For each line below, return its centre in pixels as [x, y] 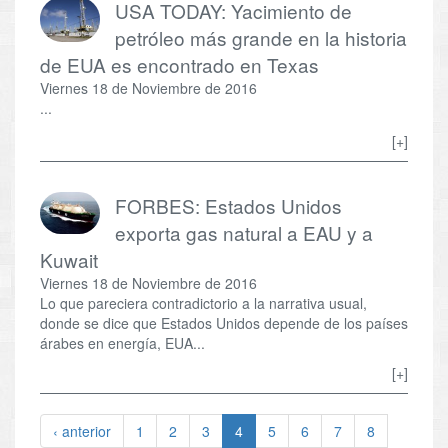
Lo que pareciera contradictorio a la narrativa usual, [203, 302]
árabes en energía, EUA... [122, 342]
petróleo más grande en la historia [261, 37]
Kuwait [69, 259]
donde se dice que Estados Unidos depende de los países [224, 322]
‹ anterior [82, 430]
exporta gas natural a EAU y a [244, 232]
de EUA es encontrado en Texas [179, 64]
